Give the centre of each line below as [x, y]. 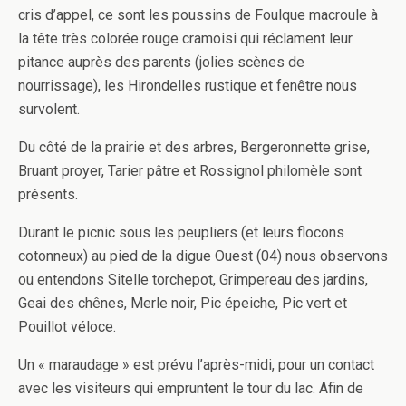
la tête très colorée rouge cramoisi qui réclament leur [185, 39]
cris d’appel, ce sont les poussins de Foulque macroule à [198, 15]
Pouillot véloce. [67, 327]
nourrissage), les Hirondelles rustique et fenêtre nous [188, 86]
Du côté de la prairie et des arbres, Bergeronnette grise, [194, 147]
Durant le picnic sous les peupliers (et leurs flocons [181, 232]
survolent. [49, 109]
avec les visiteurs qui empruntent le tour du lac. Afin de [191, 388]
